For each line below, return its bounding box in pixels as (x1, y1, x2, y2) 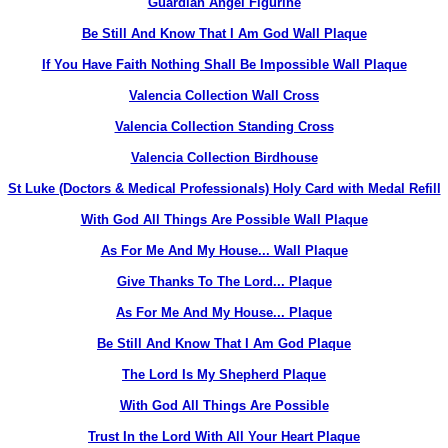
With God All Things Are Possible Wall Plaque (80, 212, 368, 227)
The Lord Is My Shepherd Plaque (122, 367, 326, 382)
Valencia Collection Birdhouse (130, 150, 318, 165)
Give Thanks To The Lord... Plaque (116, 274, 332, 289)
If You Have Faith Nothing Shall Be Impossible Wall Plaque (41, 57, 407, 72)
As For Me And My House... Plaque (116, 305, 332, 320)
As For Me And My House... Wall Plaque (100, 243, 348, 258)
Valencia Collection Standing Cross (114, 119, 334, 134)
